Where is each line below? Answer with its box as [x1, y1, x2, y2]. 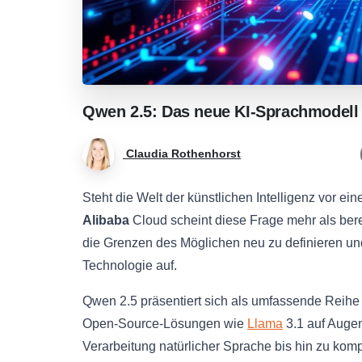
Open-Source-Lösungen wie [82, 316, 247, 330]
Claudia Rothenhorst [126, 147, 241, 161]
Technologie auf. [82, 258, 177, 272]
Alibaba [82, 213, 129, 227]
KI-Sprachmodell [234, 102, 359, 120]
